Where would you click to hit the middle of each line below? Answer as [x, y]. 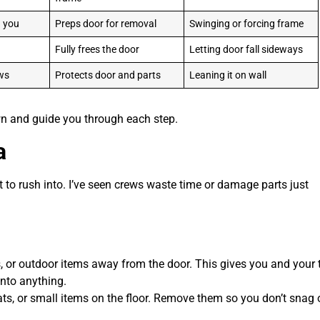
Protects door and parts [108, 75]
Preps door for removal [106, 24]
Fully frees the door [97, 49]
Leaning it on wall [228, 75]
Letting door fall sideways [246, 49]
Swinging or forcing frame [247, 24]
